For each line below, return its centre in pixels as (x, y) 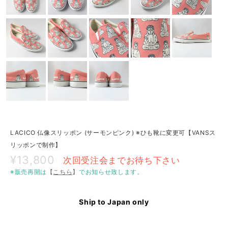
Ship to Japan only (114, 202)
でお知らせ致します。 (111, 172)
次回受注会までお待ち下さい (122, 160)
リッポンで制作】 (36, 145)
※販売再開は (28, 172)
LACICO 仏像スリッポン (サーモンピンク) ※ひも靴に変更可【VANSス (113, 133)
